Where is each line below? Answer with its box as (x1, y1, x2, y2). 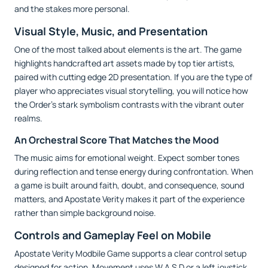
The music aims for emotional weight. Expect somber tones (14, 152, 239, 164)
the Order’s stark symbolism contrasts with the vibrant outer (14, 99, 244, 111)
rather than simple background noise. (14, 207, 156, 219)
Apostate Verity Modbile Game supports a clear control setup (14, 248, 246, 260)
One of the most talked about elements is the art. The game (14, 44, 242, 56)
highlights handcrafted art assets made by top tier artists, (14, 57, 235, 69)
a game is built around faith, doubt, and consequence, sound (14, 179, 244, 191)
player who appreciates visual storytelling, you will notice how (14, 85, 248, 97)
